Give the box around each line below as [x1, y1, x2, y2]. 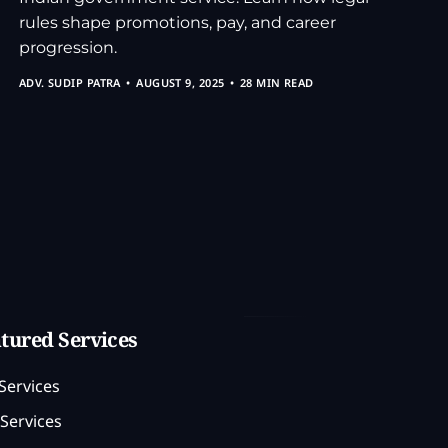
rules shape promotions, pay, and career [18, 13, 336, 33]
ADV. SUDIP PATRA [18, 74, 121, 90]
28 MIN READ [239, 74, 314, 90]
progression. [18, 38, 117, 58]
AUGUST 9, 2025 [136, 74, 225, 90]
